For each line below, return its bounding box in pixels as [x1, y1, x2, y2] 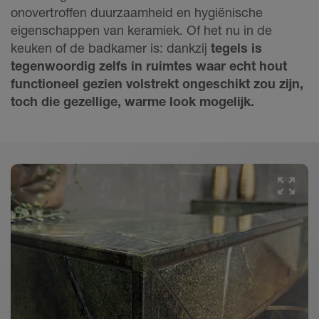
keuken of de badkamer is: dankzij [11, 40, 211, 56]
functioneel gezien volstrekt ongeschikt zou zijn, [11, 75, 303, 92]
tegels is [211, 40, 262, 56]
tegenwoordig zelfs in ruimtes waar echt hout [11, 58, 287, 74]
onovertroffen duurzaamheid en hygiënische [11, 4, 263, 21]
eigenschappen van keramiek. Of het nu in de [11, 22, 272, 38]
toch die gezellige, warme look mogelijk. [11, 93, 254, 110]
